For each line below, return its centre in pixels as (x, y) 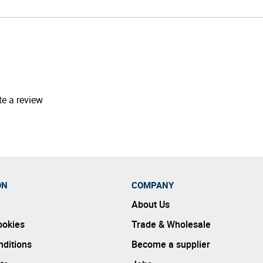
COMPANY (153, 185)
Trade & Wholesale (171, 224)
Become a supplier (171, 244)
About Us (151, 204)
